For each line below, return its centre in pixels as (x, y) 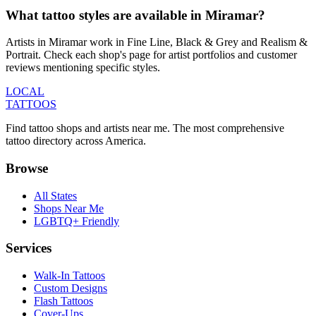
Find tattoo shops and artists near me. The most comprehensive (145, 128)
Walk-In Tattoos (69, 276)
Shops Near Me (69, 208)
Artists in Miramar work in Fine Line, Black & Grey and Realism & (157, 42)
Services (29, 248)
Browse (27, 168)
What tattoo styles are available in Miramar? (135, 15)
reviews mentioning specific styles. (83, 68)
